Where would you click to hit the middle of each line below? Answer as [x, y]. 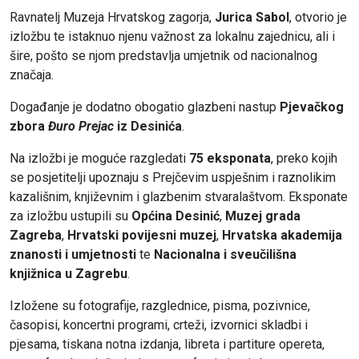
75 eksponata [230, 158]
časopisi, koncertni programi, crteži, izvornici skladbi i [159, 325]
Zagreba [36, 235]
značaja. [32, 75]
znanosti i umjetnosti [73, 254]
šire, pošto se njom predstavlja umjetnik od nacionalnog [163, 55]
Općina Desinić [175, 216]
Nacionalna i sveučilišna [225, 254]
